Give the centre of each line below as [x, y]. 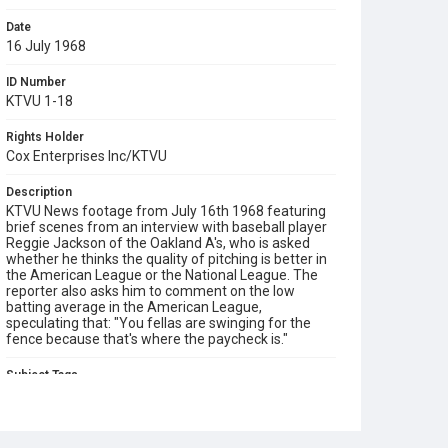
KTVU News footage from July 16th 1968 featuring [166, 211]
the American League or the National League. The [162, 275]
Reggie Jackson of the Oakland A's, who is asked [158, 243]
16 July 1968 [46, 46]
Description [39, 192]
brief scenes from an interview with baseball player [166, 227]
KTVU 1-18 [39, 101]
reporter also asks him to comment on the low [150, 291]
